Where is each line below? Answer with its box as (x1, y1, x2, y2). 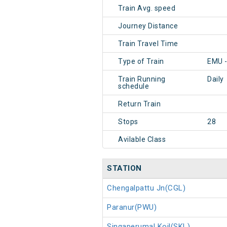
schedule (118, 82, 149, 91)
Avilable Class (118, 135, 166, 144)
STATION (107, 164, 142, 173)
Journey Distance (118, 22, 178, 30)
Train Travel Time (118, 40, 178, 48)
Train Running (118, 75, 166, 84)
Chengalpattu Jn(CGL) (107, 183, 185, 193)
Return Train (118, 100, 161, 108)
